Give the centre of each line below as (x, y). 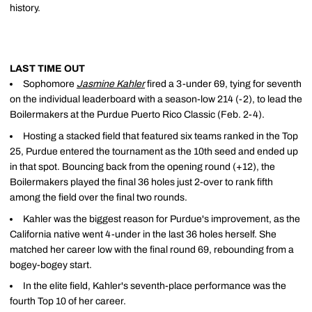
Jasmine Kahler (111, 84)
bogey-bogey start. (51, 265)
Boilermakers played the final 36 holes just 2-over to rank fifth (141, 182)
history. (25, 8)
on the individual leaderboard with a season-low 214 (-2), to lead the (156, 99)
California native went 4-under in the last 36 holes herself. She (143, 234)
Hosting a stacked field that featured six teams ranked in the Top (161, 136)
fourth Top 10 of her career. (68, 302)
